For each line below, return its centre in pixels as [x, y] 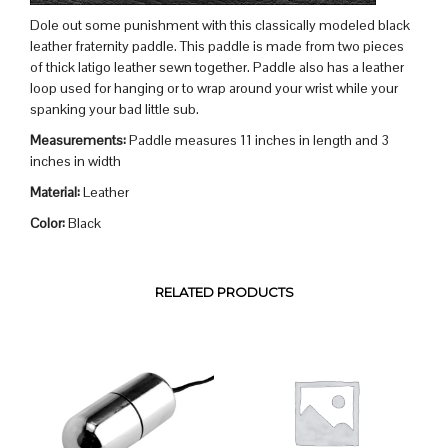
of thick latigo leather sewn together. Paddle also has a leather [217, 66]
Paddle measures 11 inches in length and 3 [257, 139]
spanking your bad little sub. [114, 108]
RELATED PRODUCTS [224, 291]
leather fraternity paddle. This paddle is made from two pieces [217, 45]
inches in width [75, 160]
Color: [47, 222]
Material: [55, 191]
